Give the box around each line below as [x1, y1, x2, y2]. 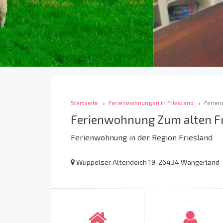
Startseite [71, 99, 98, 106]
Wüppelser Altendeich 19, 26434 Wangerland [75, 158, 220, 167]
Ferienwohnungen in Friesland [109, 99, 194, 106]
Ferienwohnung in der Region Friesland [71, 132, 213, 142]
